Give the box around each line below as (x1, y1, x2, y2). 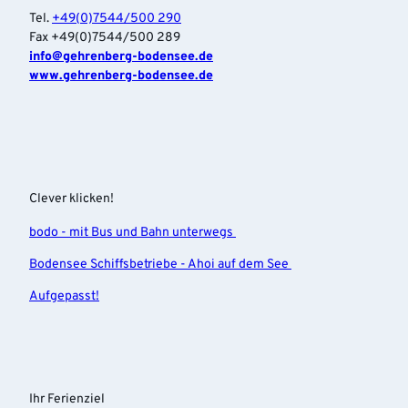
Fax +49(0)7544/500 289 (29, 30, 180, 46)
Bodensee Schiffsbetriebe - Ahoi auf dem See (29, 256, 291, 272)
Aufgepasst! (29, 288, 99, 304)
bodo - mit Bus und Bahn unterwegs (29, 224, 236, 240)
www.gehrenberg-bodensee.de (29, 68, 213, 85)
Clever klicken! (29, 190, 114, 207)
